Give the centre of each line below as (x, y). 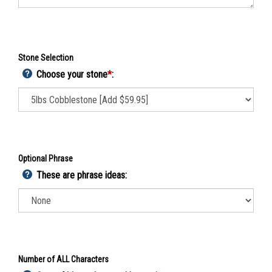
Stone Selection (46, 61)
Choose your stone (72, 77)
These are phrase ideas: (82, 178)
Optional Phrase (46, 161)
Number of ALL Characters (63, 262)
